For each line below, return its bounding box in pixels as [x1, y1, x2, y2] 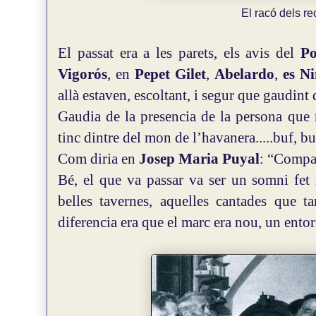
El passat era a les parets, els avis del [58, 44, 301, 61]
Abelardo [214, 66, 274, 83]
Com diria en [58, 150, 139, 167]
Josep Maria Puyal [139, 150, 260, 167]
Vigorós [58, 66, 107, 83]
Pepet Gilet [134, 66, 206, 83]
